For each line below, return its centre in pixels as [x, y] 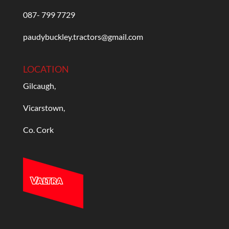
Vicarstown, [44, 108]
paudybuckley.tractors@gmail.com [83, 37]
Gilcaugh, [39, 86]
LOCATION [46, 69]
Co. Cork [38, 130]
